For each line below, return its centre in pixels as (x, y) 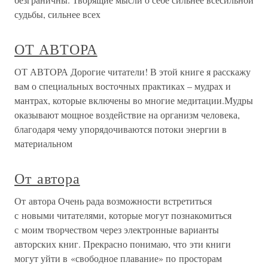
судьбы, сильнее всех (57, 14)
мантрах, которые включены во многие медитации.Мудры (134, 100)
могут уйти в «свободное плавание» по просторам (118, 258)
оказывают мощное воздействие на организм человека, (127, 115)
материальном (43, 144)
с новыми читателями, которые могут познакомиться (123, 215)
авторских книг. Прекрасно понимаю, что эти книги (123, 244)
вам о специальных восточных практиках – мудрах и (123, 86)
